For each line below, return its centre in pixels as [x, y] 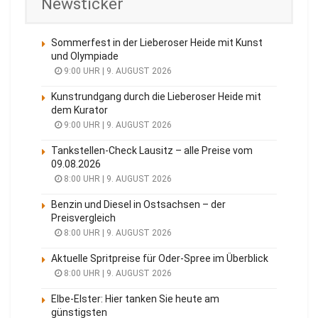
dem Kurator [79, 110]
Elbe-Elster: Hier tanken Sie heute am [135, 298]
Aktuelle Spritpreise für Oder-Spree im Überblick [160, 258]
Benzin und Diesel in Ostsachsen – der [138, 204]
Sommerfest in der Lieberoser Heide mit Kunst [157, 42]
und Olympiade [85, 56]
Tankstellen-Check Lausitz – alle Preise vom [152, 150]
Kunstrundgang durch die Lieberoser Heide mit [156, 96]
